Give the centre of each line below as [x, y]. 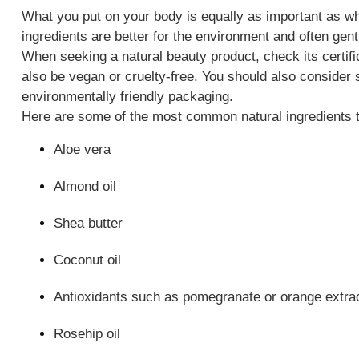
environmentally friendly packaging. [127, 97]
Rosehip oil [87, 334]
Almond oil [85, 186]
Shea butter [88, 223]
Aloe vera [82, 149]
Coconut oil [87, 260]
